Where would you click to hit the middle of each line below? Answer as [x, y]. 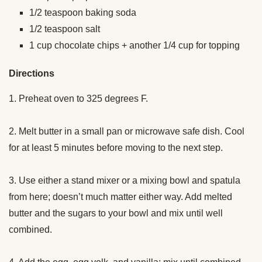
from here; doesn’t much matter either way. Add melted [120, 197]
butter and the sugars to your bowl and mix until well [116, 213]
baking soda [111, 13]
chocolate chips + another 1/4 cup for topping [148, 46]
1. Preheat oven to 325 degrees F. [78, 99]
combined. [32, 230]
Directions [32, 74]
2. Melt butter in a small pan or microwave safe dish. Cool [127, 132]
